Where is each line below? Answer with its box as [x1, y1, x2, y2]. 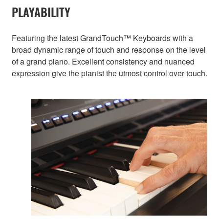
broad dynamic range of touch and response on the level [12, 44, 206, 56]
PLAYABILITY [12, 3, 70, 21]
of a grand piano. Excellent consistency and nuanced [12, 56, 195, 67]
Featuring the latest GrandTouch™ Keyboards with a [12, 32, 193, 44]
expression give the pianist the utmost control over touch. [12, 67, 207, 79]
